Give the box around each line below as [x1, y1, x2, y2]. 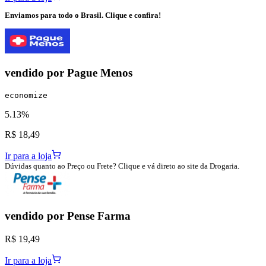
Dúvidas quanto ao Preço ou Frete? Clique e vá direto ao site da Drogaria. [5, 161, 239, 171]
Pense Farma [67, 209, 131, 222]
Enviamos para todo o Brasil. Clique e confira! [5, 11, 161, 20]
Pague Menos [67, 66, 132, 80]
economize [5, 91, 47, 100]
